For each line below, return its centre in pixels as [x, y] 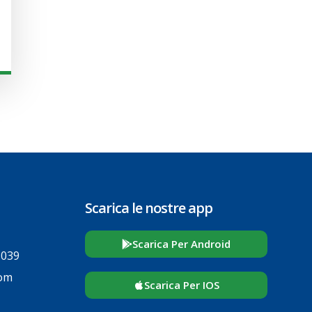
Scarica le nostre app [149, 208]
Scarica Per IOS [181, 285]
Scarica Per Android [182, 244]
